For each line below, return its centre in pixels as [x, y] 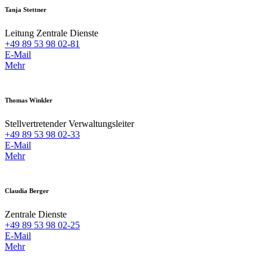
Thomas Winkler [29, 100]
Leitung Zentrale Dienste [52, 33]
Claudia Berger [27, 190]
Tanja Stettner [26, 9]
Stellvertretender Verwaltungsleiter [69, 123]
